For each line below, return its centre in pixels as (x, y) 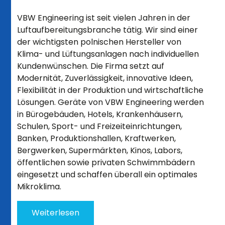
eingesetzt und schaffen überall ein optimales (107, 175)
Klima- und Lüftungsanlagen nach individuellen (108, 54)
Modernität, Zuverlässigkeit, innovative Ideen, (105, 78)
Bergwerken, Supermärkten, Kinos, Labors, (100, 151)
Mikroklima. (39, 187)
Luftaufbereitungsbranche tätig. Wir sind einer (108, 30)
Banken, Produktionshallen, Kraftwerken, (97, 139)
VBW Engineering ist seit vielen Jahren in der (104, 18)
